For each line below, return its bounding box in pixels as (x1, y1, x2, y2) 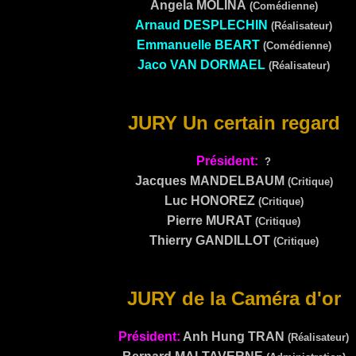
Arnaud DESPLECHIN (135, 18, 268, 32)
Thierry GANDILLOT (149, 234, 273, 247)
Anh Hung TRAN (180, 330, 284, 343)
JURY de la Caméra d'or (126, 288, 341, 309)
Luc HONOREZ (164, 194, 255, 207)
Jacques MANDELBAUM (134, 174, 284, 188)
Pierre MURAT (167, 214, 252, 227)
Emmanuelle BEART (136, 38, 260, 52)
